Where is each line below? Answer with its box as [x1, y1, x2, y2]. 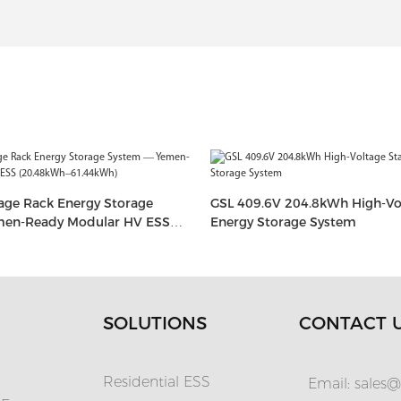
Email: [298, 375, 354, 393]
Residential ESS [102, 373, 210, 391]
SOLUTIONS [102, 312, 207, 335]
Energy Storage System [209, 213, 356, 230]
